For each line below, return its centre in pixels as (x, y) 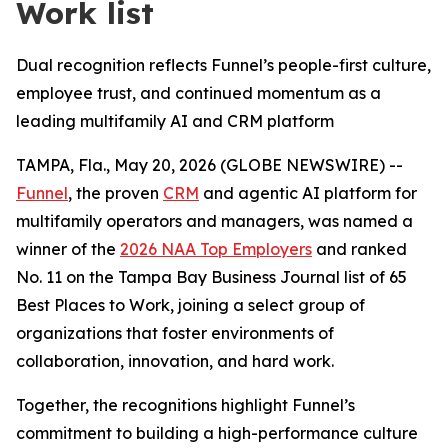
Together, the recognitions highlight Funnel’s (185, 405)
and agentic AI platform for (308, 193)
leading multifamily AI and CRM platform (175, 121)
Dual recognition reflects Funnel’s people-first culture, (223, 65)
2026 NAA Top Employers (216, 249)
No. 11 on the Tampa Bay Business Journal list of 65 (211, 277)
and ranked (359, 249)
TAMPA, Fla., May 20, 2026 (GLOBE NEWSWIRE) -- (209, 165)
